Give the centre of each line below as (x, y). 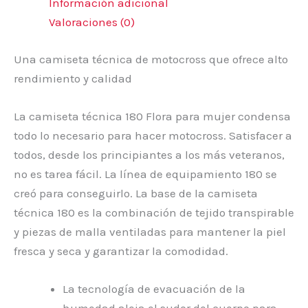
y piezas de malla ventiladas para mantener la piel (150, 231)
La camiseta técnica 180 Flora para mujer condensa (152, 116)
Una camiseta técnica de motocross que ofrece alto (151, 59)
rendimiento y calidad (73, 78)
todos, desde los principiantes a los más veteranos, (149, 154)
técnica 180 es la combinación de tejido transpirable (154, 212)
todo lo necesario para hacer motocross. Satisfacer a (153, 135)
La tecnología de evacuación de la (154, 289)
